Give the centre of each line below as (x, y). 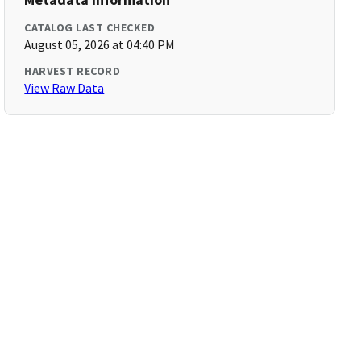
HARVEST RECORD (73, 71)
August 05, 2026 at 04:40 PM (100, 44)
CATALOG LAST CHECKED (90, 27)
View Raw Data (64, 88)
